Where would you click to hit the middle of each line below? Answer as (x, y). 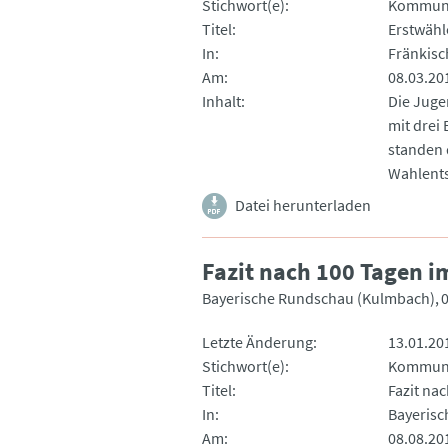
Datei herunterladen (303, 204)
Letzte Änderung (257, 341)
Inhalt (221, 100)
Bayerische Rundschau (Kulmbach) (318, 297)
